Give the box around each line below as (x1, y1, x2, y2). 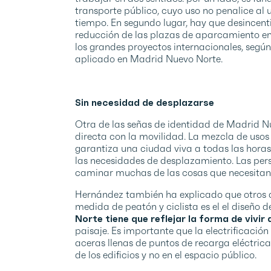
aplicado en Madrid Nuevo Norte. (75, 52, 223, 65)
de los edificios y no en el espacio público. (75, 248, 256, 261)
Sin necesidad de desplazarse (75, 96, 214, 108)
